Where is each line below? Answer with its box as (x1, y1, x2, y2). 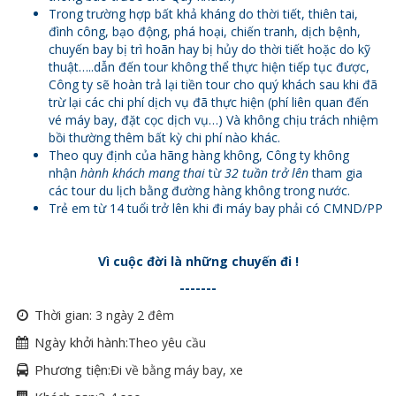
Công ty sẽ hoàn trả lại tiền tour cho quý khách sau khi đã (49, 75, 377, 93)
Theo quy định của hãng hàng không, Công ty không (49, 146, 349, 164)
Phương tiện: (31, 360, 110, 378)
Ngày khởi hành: (31, 332, 128, 351)
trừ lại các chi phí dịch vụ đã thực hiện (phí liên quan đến (49, 93, 369, 110)
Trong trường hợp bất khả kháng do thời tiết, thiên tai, (49, 4, 358, 22)
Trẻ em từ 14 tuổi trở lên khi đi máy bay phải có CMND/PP (49, 199, 383, 217)
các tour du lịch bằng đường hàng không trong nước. (49, 181, 350, 199)
